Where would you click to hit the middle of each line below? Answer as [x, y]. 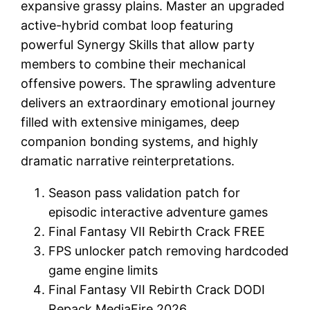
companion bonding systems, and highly [140, 141]
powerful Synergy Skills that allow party [138, 44]
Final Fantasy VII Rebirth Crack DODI [157, 289]
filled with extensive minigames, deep [130, 122]
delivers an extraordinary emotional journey [148, 102]
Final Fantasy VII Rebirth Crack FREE [157, 231]
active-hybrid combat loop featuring [127, 25]
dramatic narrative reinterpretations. [128, 161]
